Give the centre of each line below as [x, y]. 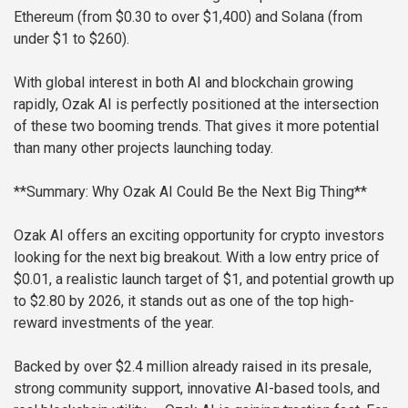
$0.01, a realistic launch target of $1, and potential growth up [204, 280]
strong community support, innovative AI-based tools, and [197, 389]
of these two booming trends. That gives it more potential [196, 127]
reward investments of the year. [114, 323]
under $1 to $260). [71, 39]
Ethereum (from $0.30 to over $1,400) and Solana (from [188, 17]
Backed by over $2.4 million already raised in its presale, [193, 367]
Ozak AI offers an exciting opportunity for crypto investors [199, 236]
